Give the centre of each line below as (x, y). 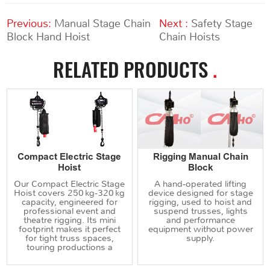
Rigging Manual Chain (200, 157)
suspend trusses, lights (200, 211)
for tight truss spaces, (69, 238)
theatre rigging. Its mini (69, 220)
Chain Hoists (190, 37)
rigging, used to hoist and (201, 202)
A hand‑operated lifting (201, 184)
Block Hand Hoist (49, 37)
